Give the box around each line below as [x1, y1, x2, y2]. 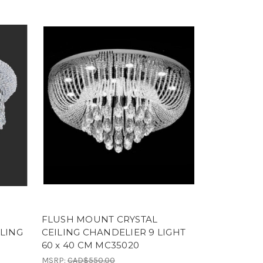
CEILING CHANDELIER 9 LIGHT [41, 226, 186, 238]
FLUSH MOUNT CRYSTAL [41, 213, 158, 225]
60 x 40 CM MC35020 [41, 239, 140, 251]
